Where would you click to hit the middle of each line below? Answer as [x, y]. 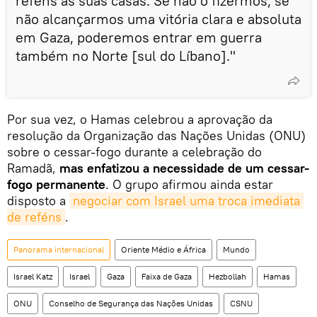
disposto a [38, 200]
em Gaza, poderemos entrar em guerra [139, 37]
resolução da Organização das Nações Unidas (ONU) [156, 135]
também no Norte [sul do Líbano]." [126, 55]
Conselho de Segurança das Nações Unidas [131, 303]
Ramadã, [33, 168]
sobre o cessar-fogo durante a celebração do [134, 151]
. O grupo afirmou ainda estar [189, 184]
